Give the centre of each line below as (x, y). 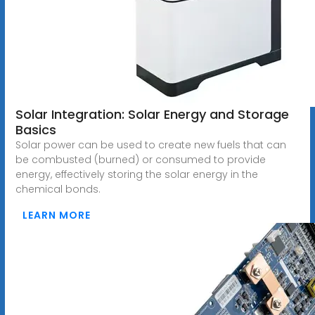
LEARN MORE (56, 215)
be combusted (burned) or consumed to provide (140, 159)
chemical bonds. (58, 189)
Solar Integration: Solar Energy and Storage (152, 114)
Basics (36, 129)
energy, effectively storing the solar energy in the (136, 174)
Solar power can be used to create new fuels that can (150, 144)
